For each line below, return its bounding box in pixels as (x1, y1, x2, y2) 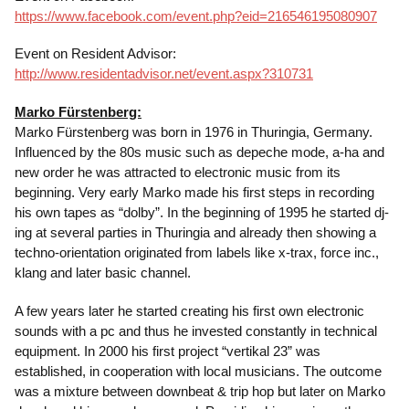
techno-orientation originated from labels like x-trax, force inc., (15, 245, 379, 261)
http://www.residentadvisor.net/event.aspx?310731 (15, 66, 313, 82)
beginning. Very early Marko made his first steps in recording (15, 184, 374, 201)
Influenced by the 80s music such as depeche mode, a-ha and (15, 144, 384, 161)
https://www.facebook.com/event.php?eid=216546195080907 (15, 7, 377, 24)
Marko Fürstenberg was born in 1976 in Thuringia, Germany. (15, 124, 372, 141)
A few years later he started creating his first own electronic (15, 303, 364, 320)
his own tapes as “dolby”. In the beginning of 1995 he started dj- (15, 204, 389, 221)
